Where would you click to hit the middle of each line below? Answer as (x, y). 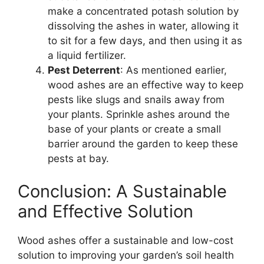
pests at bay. (78, 159)
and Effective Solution (105, 211)
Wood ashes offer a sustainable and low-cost (126, 240)
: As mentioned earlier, (174, 70)
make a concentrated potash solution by (143, 11)
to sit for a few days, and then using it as (145, 41)
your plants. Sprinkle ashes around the (139, 115)
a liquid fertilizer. (87, 56)
